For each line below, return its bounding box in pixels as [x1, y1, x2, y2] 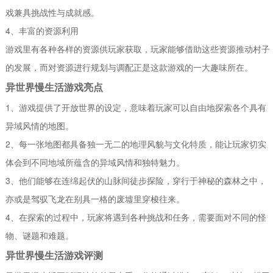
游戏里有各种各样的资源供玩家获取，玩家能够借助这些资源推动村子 [5, 42, 271, 55]
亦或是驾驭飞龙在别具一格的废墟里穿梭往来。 [5, 192, 185, 205]
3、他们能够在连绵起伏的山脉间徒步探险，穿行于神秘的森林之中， [5, 174, 267, 186]
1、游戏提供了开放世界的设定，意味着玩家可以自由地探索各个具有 [5, 101, 267, 113]
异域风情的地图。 [5, 119, 74, 132]
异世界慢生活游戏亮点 [5, 79, 104, 94]
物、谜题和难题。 [5, 229, 74, 241]
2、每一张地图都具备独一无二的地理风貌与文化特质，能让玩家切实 [5, 137, 267, 150]
